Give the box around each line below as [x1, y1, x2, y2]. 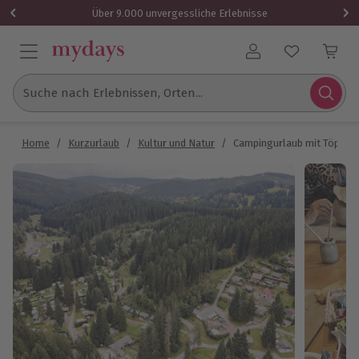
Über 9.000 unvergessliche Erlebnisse [91, 6, 268, 19]
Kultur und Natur [138, 137, 215, 149]
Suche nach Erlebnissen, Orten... [23, 86, 203, 100]
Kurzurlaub [68, 137, 119, 149]
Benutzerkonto [252, 50, 336, 66]
